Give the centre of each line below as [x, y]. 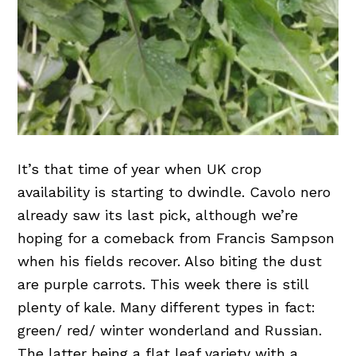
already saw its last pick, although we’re [158, 215]
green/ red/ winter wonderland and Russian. [170, 331]
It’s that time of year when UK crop [140, 169]
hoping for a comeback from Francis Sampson [176, 238]
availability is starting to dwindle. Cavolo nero [174, 192]
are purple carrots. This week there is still [163, 284]
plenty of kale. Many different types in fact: [167, 308]
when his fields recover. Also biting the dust [170, 261]
